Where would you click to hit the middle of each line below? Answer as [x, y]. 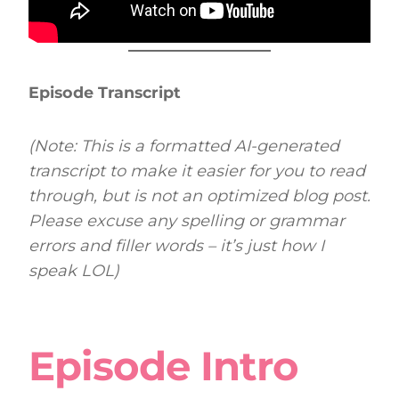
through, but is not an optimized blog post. [199, 195]
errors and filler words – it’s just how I [176, 245]
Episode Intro [163, 366]
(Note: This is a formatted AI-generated [184, 146]
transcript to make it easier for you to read [197, 171]
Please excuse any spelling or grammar [187, 220]
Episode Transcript [105, 92]
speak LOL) [74, 270]
